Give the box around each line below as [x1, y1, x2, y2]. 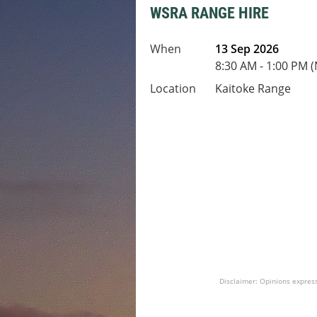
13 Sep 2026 [215, 41, 279, 57]
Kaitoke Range [215, 81, 291, 96]
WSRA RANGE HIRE [150, 4, 269, 22]
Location [150, 81, 196, 96]
